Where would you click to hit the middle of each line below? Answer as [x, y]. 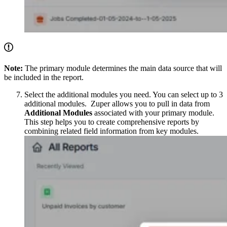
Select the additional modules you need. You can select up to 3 [124, 95]
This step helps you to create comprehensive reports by [112, 122]
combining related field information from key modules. [113, 131]
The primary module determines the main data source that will [122, 68]
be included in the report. [46, 78]
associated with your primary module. [153, 113]
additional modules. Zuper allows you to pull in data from [117, 104]
